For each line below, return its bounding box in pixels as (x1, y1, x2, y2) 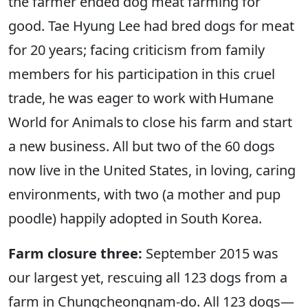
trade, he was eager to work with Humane (8, 89, 274, 108)
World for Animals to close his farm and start (8, 113, 292, 132)
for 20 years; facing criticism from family (8, 41, 265, 60)
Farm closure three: (8, 244, 142, 263)
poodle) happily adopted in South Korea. (8, 209, 265, 228)
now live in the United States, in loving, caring (8, 161, 296, 180)
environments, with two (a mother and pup (8, 185, 280, 204)
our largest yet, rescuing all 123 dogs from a (8, 268, 287, 287)
